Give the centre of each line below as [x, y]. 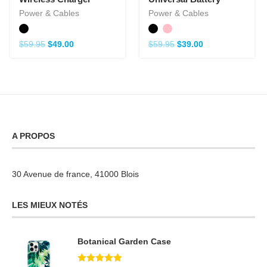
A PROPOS [33, 136]
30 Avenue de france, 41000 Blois [75, 174]
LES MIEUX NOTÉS [50, 205]
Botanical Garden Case [124, 241]
